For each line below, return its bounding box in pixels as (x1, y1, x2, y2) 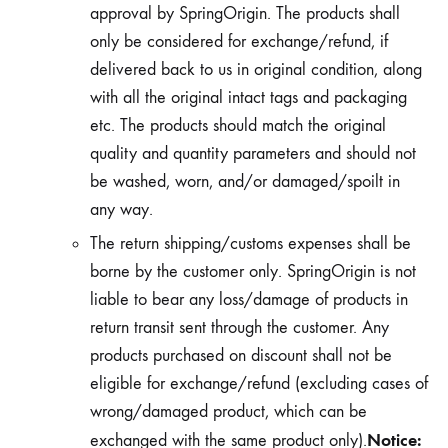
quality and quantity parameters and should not (90, 143, 416, 164)
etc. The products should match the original (90, 115, 386, 136)
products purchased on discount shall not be (90, 345, 392, 366)
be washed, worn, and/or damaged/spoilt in (90, 171, 400, 192)
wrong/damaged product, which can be (90, 401, 367, 422)
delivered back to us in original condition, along (90, 59, 422, 80)
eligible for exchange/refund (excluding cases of (90, 373, 428, 394)
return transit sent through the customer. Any (90, 317, 389, 338)
